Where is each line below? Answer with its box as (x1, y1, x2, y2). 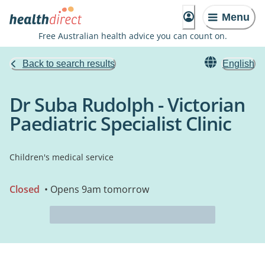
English (222, 59, 254, 69)
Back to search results (22, 59, 115, 69)
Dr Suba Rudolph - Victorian (9, 92, 245, 117)
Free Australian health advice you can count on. (38, 30, 227, 41)
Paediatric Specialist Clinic (9, 111, 231, 136)
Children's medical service (9, 151, 114, 163)
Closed (9, 183, 40, 196)
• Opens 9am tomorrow (42, 183, 149, 196)
